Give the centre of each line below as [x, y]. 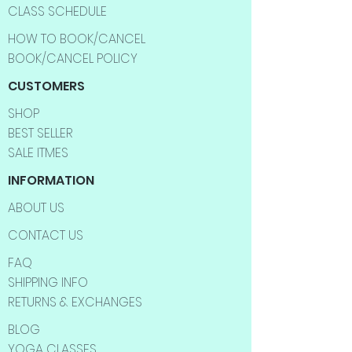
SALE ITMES [38, 153]
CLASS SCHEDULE [57, 11]
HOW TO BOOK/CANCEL [77, 39]
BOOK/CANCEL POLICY [73, 59]
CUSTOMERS [46, 86]
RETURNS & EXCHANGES [75, 302]
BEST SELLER [40, 133]
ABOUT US [36, 208]
